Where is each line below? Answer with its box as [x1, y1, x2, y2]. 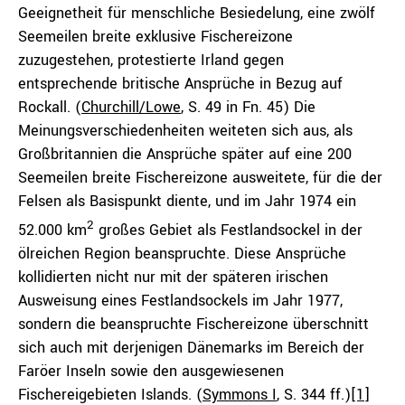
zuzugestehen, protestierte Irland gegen [18, 50, 284, 71]
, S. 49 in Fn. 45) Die [181, 97, 316, 118]
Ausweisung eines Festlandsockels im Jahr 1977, [18, 290, 343, 311]
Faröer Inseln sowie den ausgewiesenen [18, 361, 284, 381]
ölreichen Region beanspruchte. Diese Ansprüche [18, 243, 346, 264]
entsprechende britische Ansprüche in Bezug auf [18, 73, 343, 94]
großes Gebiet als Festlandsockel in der [94, 220, 363, 240]
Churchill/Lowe [81, 97, 181, 118]
